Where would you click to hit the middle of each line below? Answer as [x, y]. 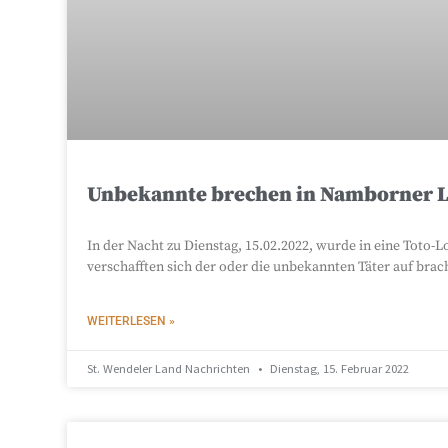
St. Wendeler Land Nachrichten [170, 368]
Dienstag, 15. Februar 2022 [338, 368]
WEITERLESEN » [131, 320]
